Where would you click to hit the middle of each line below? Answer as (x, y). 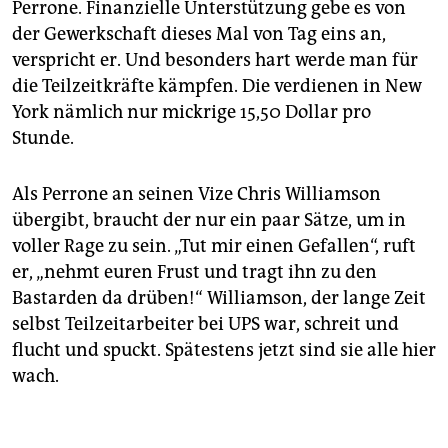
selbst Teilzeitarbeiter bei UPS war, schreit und (205, 323)
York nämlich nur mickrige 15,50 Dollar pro (191, 111)
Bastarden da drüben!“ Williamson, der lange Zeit (219, 297)
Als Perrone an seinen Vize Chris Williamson (196, 193)
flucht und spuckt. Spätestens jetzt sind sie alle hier (224, 349)
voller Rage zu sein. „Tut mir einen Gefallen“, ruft (214, 245)
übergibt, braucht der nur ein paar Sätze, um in (209, 219)
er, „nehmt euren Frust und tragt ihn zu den (194, 271)
